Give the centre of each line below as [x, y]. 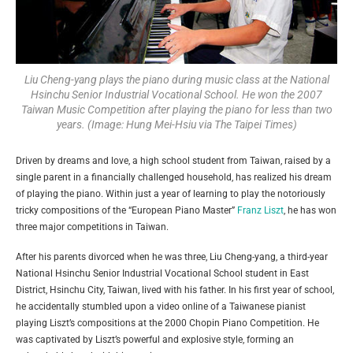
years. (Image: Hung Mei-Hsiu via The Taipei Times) [176, 125]
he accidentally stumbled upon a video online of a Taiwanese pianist [161, 307]
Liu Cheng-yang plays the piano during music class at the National [176, 80]
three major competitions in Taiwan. [92, 227]
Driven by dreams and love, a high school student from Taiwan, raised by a [173, 161]
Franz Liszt [260, 211]
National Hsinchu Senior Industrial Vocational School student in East [162, 274]
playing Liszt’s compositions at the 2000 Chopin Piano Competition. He [167, 323]
